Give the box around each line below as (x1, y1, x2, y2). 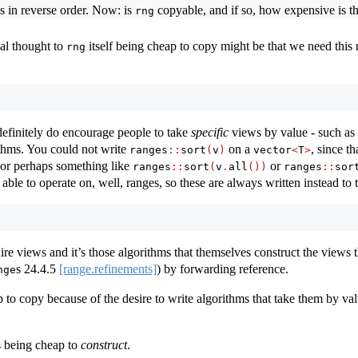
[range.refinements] (59, 262, 157, 276)
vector (253, 144, 292, 157)
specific (191, 125, 229, 140)
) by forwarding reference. (157, 262, 288, 276)
